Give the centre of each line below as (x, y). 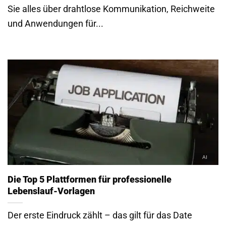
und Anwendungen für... (55, 23)
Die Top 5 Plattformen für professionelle (90, 179)
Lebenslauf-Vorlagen (51, 191)
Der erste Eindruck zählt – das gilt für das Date (100, 215)
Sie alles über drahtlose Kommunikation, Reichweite (111, 9)
